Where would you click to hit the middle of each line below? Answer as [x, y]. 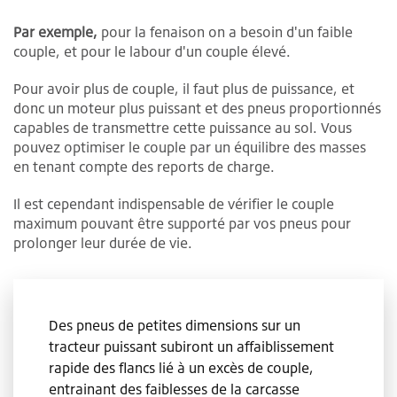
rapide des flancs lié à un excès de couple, [181, 368]
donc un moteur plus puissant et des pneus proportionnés [197, 109]
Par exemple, [55, 32]
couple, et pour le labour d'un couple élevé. [152, 52]
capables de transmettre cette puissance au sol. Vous [183, 128]
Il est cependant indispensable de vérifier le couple [174, 204]
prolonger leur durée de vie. [103, 243]
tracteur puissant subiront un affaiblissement [191, 347]
